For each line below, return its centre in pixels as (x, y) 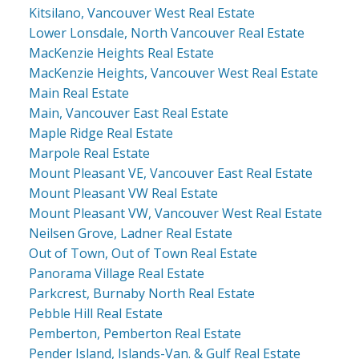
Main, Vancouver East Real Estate (128, 113)
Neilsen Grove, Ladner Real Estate (130, 233)
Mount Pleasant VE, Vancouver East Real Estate (170, 173)
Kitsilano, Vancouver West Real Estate (141, 12)
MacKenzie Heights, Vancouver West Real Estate (173, 73)
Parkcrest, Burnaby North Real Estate (141, 293)
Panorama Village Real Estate (116, 273)
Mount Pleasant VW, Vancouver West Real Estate (175, 213)
